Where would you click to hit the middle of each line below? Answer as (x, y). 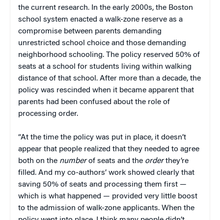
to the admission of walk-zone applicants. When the (106, 208)
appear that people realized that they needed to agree (109, 149)
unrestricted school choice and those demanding (102, 43)
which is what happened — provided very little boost (108, 196)
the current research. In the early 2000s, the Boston (106, 8)
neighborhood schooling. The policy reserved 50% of (109, 55)
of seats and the (116, 161)
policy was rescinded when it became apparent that (106, 90)
